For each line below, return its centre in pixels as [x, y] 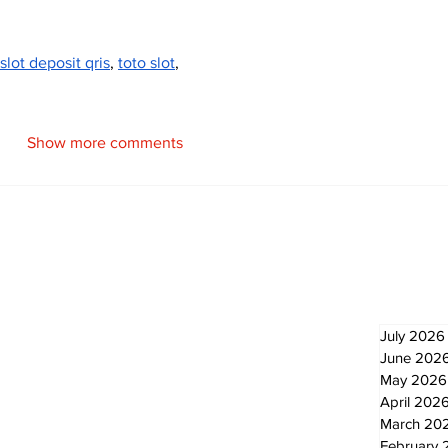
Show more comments [105, 143]
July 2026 [412, 336]
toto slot [146, 63]
